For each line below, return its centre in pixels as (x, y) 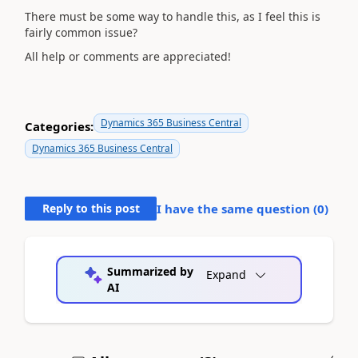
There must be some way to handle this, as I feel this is (173, 16)
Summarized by (150, 271)
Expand (226, 274)
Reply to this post (91, 208)
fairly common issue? (81, 32)
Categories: (59, 126)
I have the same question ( (237, 209)
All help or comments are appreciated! (128, 56)
